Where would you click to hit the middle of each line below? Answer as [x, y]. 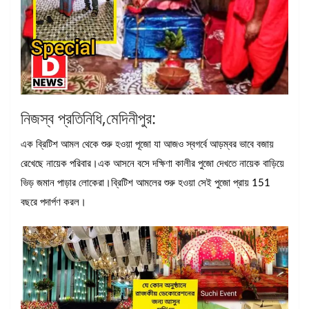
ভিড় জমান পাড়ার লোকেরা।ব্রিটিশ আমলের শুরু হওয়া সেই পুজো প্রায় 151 [146, 183]
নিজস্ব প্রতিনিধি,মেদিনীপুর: [88, 118]
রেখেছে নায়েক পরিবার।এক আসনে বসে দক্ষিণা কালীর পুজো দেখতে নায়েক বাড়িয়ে [152, 164]
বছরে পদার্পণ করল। [53, 203]
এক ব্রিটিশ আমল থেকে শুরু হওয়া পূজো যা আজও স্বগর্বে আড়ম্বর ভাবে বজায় [147, 145]
